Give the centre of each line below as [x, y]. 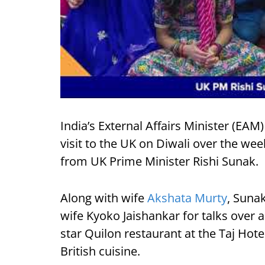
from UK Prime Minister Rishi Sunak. [159, 161]
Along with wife [104, 198]
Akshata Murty [187, 198]
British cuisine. [100, 251]
